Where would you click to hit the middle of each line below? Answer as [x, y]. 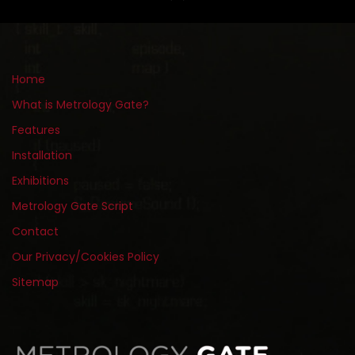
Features [36, 130]
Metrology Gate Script [73, 206]
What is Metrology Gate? [80, 104]
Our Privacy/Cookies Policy [86, 256]
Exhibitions [40, 180]
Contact [35, 231]
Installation [42, 155]
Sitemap [35, 282]
